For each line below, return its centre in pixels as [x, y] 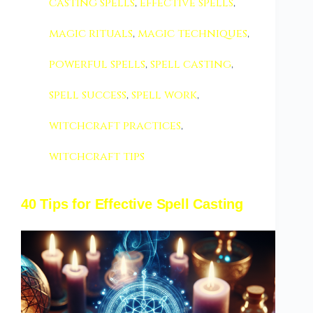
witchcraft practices [115, 126]
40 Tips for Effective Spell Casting [132, 204]
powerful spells [97, 64]
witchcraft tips [97, 156]
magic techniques [192, 34]
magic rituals [91, 34]
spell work [164, 95]
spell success [88, 95]
